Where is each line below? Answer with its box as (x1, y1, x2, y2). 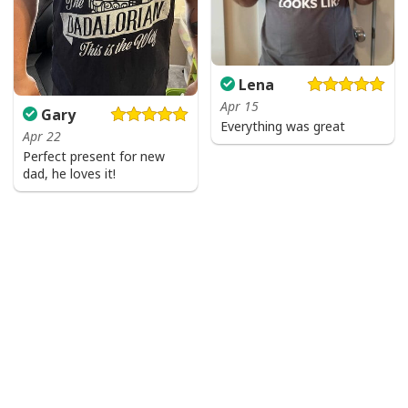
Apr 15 (219, 97, 259, 115)
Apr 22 (23, 127, 61, 146)
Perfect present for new (23, 148, 165, 166)
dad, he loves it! (23, 165, 116, 183)
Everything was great (219, 117, 345, 135)
